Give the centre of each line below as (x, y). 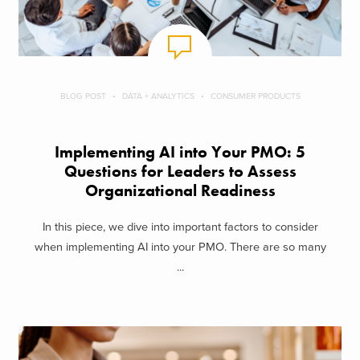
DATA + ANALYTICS (158, 96)
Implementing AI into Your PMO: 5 (180, 153)
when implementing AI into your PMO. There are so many (180, 247)
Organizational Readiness (180, 191)
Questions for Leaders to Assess (180, 172)
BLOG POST (83, 96)
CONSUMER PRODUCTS (255, 96)
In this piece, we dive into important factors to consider (180, 227)
